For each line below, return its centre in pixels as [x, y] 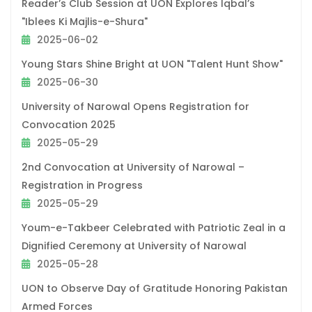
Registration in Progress [82, 185]
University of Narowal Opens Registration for [135, 106]
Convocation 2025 [69, 124]
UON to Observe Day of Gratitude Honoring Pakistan [155, 288]
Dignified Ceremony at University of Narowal [134, 245]
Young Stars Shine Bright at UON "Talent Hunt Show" [152, 64]
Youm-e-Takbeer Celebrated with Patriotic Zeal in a [154, 227]
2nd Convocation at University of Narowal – [133, 167]
